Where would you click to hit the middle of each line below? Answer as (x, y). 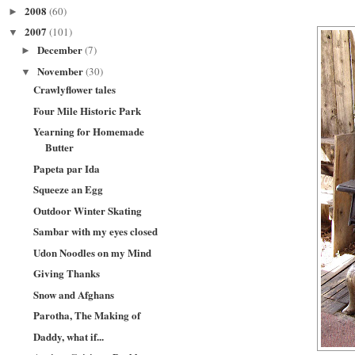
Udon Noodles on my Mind (93, 252)
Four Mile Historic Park (88, 110)
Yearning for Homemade (89, 131)
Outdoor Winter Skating (88, 210)
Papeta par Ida (67, 168)
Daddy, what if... (69, 336)
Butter (60, 147)
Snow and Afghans (74, 294)
